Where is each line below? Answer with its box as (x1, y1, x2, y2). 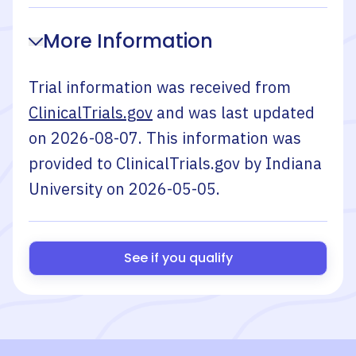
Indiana (265, 153, 322, 174)
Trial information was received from (29, 76, 291, 98)
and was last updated (157, 102, 315, 123)
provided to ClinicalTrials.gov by (29, 153, 265, 174)
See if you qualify (123, 249, 233, 267)
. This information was (138, 127, 301, 149)
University (29, 178, 103, 199)
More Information (43, 28, 213, 54)
